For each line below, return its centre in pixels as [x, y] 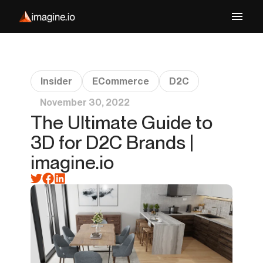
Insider [56, 81]
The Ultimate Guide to [122, 122]
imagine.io [72, 162]
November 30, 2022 [85, 102]
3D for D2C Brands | [112, 142]
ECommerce [121, 81]
